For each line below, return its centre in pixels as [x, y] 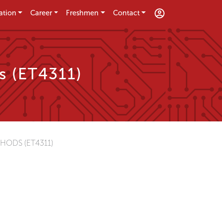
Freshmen [83, 13]
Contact [126, 13]
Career [41, 13]
